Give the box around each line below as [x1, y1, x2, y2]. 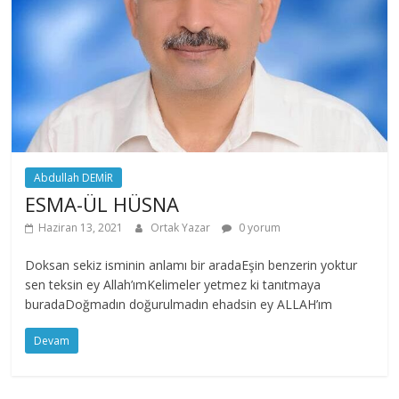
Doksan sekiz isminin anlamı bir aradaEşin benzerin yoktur [25, 256, 358, 273]
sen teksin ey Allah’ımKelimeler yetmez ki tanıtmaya [25, 275, 322, 293]
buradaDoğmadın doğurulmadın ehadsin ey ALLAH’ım [25, 295, 333, 313]
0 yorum [236, 219, 281, 235]
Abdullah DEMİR [34, 169, 114, 185]
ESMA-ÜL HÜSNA [25, 190, 180, 217]
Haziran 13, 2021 [38, 219, 124, 235]
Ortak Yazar [151, 219, 214, 235]
